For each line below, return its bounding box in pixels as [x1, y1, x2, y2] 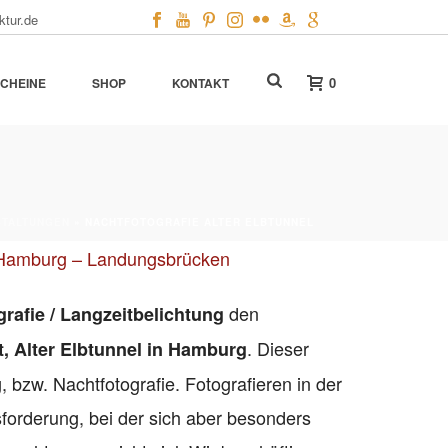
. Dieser [246, 335, 309, 361]
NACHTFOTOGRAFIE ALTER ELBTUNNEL [85, 215, 314, 229]
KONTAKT [172, 74, 230, 93]
